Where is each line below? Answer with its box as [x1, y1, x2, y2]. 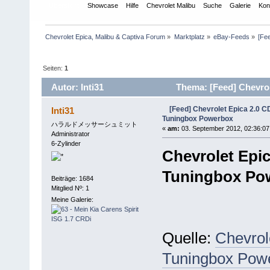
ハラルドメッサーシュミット [51, 120, 137, 128]
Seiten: [43, 64, 65, 72]
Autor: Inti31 [51, 81, 104, 92]
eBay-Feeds [213, 33, 250, 41]
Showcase [87, 2, 119, 10]
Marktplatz [174, 33, 205, 41]
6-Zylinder [51, 139, 81, 147]
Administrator [51, 130, 90, 137]
